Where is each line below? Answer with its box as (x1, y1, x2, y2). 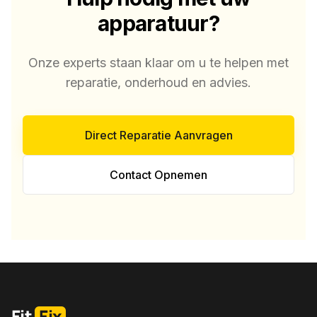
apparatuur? (98, 11, 219, 36)
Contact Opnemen (110, 168, 207, 182)
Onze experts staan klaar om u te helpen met (28, 55, 289, 70)
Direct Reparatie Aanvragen (84, 128, 233, 142)
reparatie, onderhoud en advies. (66, 75, 251, 90)
